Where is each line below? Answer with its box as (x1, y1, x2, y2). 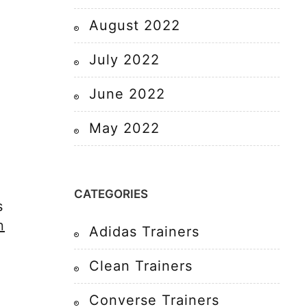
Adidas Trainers (89, 223, 199, 240)
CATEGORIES (74, 187, 148, 201)
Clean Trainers (89, 258, 193, 274)
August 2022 (89, 17, 180, 34)
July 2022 (89, 51, 160, 68)
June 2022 (89, 86, 165, 102)
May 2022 (89, 120, 160, 136)
